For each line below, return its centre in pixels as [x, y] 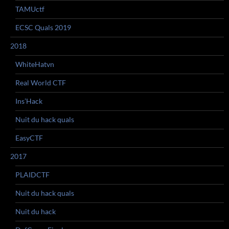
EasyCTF [29, 138]
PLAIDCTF [32, 175]
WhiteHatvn [35, 64]
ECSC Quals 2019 [43, 27]
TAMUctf [30, 9]
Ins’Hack [29, 101]
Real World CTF [41, 83]
